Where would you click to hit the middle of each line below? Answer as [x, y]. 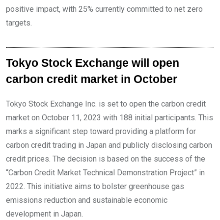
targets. [19, 23]
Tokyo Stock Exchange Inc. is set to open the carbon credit [106, 104]
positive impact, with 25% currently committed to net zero [104, 9]
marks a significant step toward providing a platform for [101, 131]
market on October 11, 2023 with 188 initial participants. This [110, 118]
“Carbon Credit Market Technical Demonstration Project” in [105, 173]
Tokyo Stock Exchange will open [93, 63]
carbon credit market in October [92, 79]
